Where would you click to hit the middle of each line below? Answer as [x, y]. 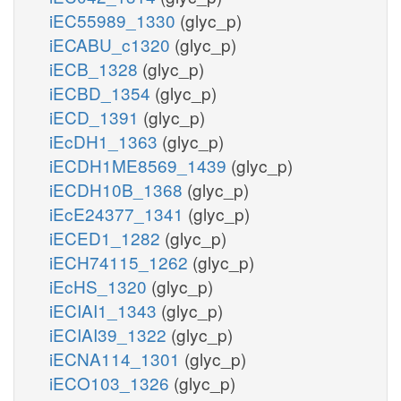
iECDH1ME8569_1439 [140, 165]
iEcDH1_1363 [106, 141]
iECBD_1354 [102, 92]
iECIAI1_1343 [105, 310]
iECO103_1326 [111, 382]
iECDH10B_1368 [118, 189]
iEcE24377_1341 [119, 213]
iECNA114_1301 [117, 358]
